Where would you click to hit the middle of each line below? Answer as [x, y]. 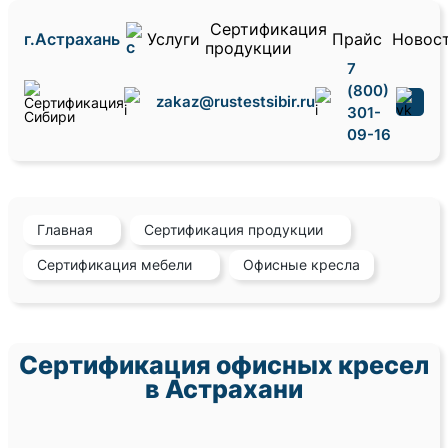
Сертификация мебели [114, 265]
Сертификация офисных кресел [224, 365]
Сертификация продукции [233, 230]
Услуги [173, 38]
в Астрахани [224, 389]
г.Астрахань [71, 38]
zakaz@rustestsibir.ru [235, 101]
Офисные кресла [301, 265]
